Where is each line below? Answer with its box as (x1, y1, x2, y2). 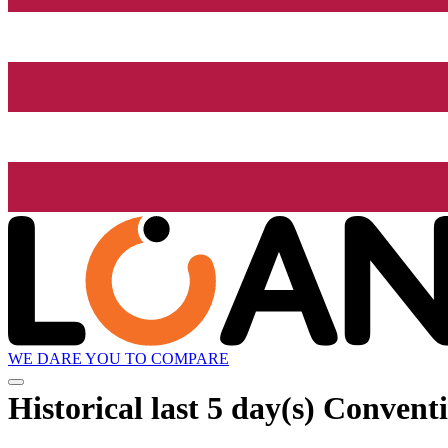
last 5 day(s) (151, 389, 315, 426)
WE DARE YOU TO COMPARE (8, 350, 229, 368)
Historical (8, 389, 151, 426)
